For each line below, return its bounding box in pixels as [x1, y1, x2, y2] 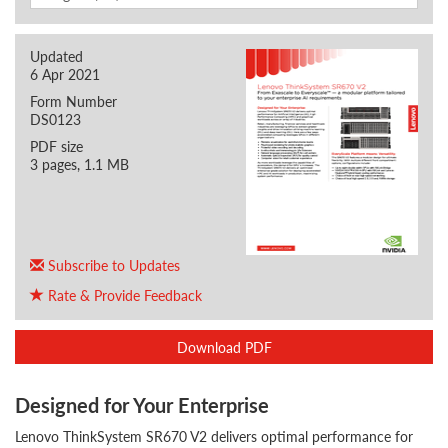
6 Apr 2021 [30, 64, 100, 84]
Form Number [30, 91, 117, 111]
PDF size [30, 136, 83, 156]
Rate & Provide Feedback [44, 285, 202, 305]
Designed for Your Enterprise [15, 391, 269, 419]
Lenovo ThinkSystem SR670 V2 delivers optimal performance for [15, 426, 413, 446]
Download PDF [176, 337, 272, 357]
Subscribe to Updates [44, 255, 180, 275]
